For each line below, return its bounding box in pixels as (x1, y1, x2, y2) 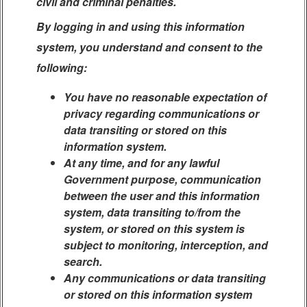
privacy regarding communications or (64, 106, 259, 121)
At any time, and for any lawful (64, 155, 219, 171)
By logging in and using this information (36, 19, 245, 34)
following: (36, 60, 87, 75)
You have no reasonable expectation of (64, 89, 267, 105)
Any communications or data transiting (64, 270, 266, 286)
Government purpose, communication (64, 171, 261, 187)
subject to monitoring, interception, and (64, 237, 268, 253)
